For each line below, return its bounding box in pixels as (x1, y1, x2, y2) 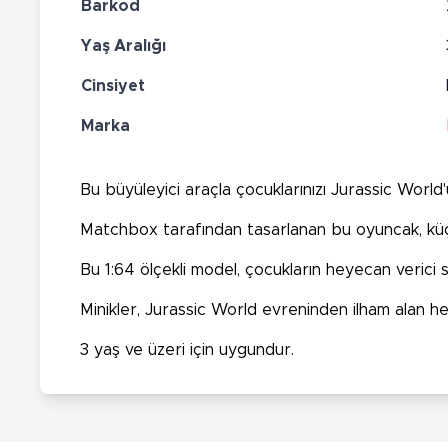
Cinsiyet (81, 77, 145, 94)
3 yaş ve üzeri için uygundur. (80, 341, 294, 358)
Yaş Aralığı (81, 37, 166, 54)
